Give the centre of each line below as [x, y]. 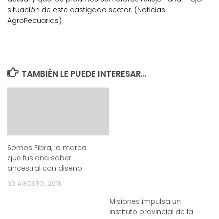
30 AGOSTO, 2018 [34, 183]
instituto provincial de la [151, 211]
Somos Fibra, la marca [47, 147]
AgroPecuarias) [34, 20]
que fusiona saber [39, 158]
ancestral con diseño [45, 168]
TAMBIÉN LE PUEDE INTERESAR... [84, 74]
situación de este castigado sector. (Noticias [86, 10]
